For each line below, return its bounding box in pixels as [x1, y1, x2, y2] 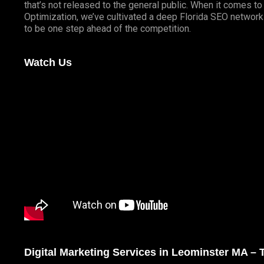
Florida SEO [179, 11, 228, 23]
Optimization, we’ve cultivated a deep [24, 11, 180, 23]
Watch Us [24, 57, 72, 69]
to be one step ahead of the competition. [24, 23, 191, 35]
